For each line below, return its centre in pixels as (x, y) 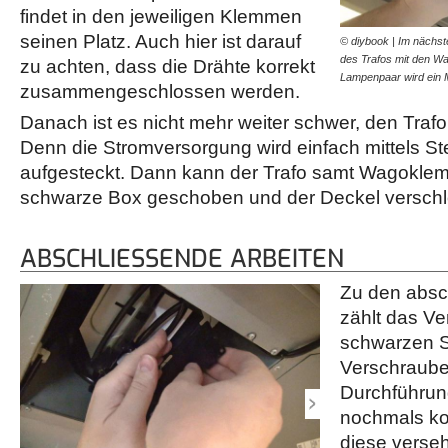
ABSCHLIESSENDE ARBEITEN (173, 259)
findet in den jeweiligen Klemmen (161, 17)
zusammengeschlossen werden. (162, 92)
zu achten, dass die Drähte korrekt (167, 67)
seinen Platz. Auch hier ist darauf (160, 42)
